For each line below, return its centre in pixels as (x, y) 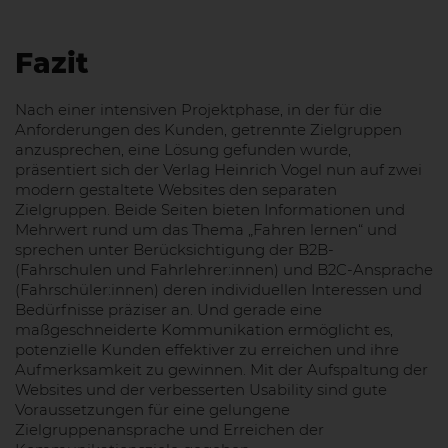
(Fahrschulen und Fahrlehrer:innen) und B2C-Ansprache (224, 270)
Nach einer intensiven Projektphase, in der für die (198, 110)
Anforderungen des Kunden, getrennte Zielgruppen (208, 130)
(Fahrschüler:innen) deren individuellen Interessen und (218, 290)
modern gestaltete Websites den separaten (176, 190)
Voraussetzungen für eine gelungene (152, 410)
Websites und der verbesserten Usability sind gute (201, 390)
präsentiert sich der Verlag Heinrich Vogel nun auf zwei (218, 170)
